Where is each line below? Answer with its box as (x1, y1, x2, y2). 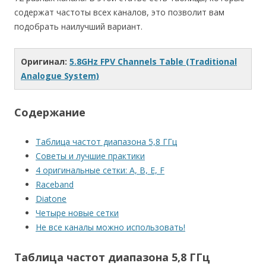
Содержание (14, 105, 85, 120)
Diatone (36, 193, 66, 205)
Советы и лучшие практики (36, 150, 145, 162)
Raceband (36, 179, 74, 191)
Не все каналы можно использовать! (36, 221, 185, 233)
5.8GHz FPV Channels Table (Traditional (69, 56, 237, 68)
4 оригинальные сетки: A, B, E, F (36, 164, 164, 176)
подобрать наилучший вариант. (14, 21, 142, 33)
